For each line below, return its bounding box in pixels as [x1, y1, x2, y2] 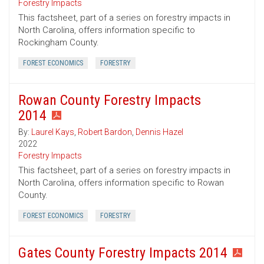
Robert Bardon [78, 127, 132, 137]
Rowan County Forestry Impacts [18, 92, 201, 109]
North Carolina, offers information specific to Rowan [18, 177, 224, 189]
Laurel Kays [31, 127, 74, 137]
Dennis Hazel [136, 127, 183, 137]
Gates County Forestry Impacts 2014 [18, 245, 227, 262]
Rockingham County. [18, 37, 99, 48]
